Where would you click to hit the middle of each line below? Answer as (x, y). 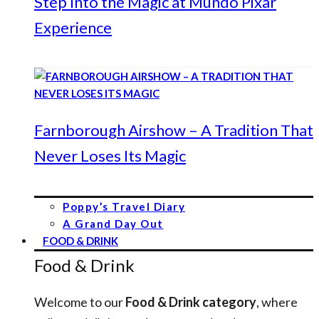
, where (277, 302)
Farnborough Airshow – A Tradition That (174, 130)
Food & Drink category (191, 302)
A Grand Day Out (113, 224)
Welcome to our (80, 302)
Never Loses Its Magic (110, 156)
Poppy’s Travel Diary (124, 206)
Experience (73, 27)
